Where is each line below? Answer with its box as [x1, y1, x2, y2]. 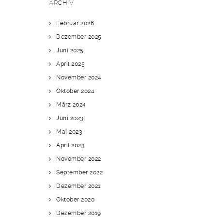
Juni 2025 [56, 47, 84, 54]
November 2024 [56, 74, 102, 81]
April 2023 [56, 142, 84, 149]
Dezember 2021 [56, 183, 101, 189]
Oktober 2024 [56, 88, 94, 94]
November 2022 [56, 155, 101, 162]
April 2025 [56, 61, 85, 67]
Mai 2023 [56, 128, 82, 135]
